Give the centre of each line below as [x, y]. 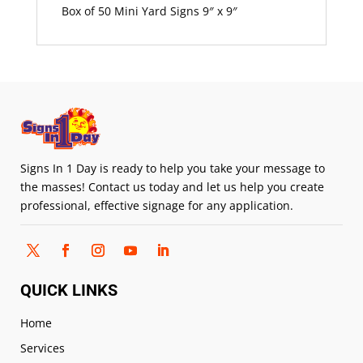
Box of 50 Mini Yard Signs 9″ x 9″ [149, 11]
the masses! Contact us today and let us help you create [172, 187]
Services [43, 348]
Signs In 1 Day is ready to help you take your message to [173, 169]
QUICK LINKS [69, 290]
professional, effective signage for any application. [157, 206]
